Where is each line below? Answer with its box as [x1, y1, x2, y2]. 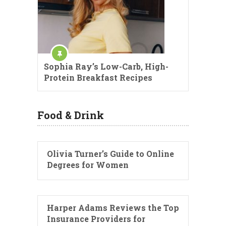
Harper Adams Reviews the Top [47, 202, 179, 213]
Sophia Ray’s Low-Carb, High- [44, 61, 168, 72]
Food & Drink [37, 108, 104, 122]
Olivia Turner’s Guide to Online [47, 148, 174, 159]
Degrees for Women [47, 159, 129, 170]
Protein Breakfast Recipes [44, 72, 152, 83]
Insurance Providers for [47, 213, 145, 224]
